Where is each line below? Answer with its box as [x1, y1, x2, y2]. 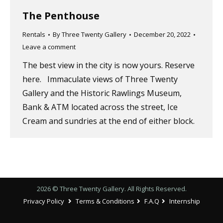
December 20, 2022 [134, 30, 191, 39]
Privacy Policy [23, 197, 64, 206]
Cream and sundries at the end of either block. [22, 115, 195, 127]
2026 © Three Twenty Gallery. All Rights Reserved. [36, 184, 187, 194]
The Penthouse [22, 9, 100, 23]
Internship [169, 197, 200, 206]
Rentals [22, 30, 45, 39]
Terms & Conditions [75, 197, 134, 206]
